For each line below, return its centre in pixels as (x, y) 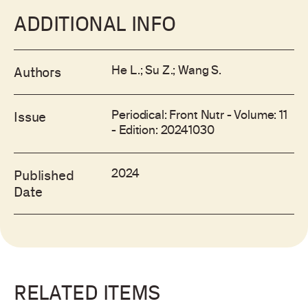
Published (44, 175)
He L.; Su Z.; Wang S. (167, 71)
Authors (37, 72)
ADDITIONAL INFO (95, 23)
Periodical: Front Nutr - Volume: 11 (199, 116)
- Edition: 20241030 (163, 131)
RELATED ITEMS (87, 292)
